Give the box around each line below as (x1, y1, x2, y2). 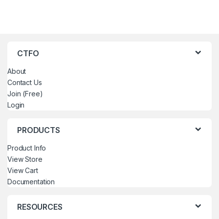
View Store (7, 155, 43, 164)
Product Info (7, 144, 46, 153)
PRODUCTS (17, 125, 60, 135)
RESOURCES (17, 202, 63, 212)
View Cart (7, 166, 38, 175)
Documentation (7, 177, 55, 186)
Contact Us (7, 78, 42, 87)
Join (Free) (7, 89, 43, 98)
